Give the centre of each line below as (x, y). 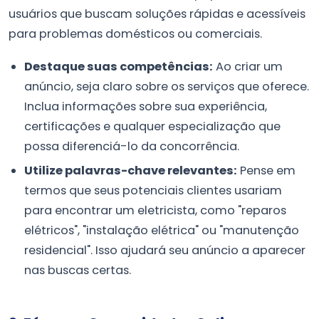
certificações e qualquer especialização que (153, 126)
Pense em (267, 171)
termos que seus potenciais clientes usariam (153, 191)
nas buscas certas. (78, 271)
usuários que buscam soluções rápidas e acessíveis (157, 14)
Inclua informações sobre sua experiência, (146, 106)
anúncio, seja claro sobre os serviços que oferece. (167, 86)
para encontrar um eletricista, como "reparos (156, 211)
